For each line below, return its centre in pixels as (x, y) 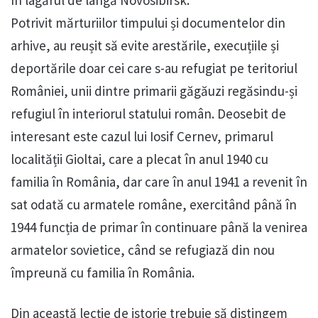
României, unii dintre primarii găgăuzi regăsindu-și (154, 91)
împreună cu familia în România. (103, 273)
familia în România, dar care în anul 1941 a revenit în (159, 182)
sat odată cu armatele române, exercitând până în (154, 205)
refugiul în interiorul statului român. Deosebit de (148, 114)
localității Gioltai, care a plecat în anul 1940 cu (139, 159)
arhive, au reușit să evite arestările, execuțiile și (145, 46)
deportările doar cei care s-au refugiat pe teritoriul (154, 68)
